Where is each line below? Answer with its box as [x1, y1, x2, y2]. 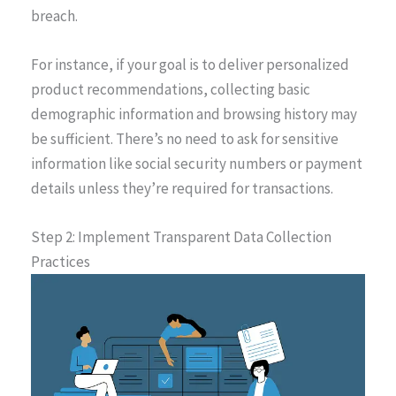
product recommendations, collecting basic [31, 79, 310, 99]
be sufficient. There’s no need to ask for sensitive [31, 128, 339, 148]
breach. [31, 5, 78, 26]
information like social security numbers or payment [31, 153, 362, 173]
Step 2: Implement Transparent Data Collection [31, 226, 331, 247]
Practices [31, 251, 90, 271]
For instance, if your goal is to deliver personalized [31, 54, 349, 74]
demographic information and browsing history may [31, 103, 357, 124]
